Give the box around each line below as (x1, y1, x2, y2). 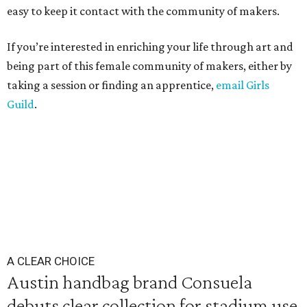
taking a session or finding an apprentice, (7, 78, 216, 92)
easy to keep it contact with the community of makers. (7, 4, 280, 18)
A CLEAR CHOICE (7, 254, 95, 268)
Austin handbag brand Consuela (7, 271, 252, 293)
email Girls (216, 78, 269, 92)
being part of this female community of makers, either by (7, 59, 292, 73)
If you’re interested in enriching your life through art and (7, 40, 293, 53)
